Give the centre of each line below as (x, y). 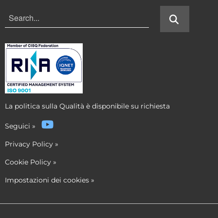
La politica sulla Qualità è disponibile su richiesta (87, 106)
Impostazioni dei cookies (47, 180)
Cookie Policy (28, 162)
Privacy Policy (29, 144)
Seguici (18, 126)
